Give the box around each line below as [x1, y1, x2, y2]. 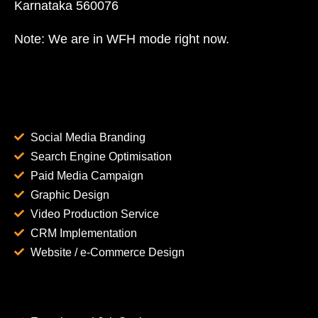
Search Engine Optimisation [30, 150, 172, 163]
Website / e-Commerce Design [30, 246, 185, 258]
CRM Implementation [30, 226, 137, 239]
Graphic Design [30, 188, 109, 201]
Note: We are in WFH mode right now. [14, 31, 229, 46]
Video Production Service [30, 207, 159, 220]
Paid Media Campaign [30, 169, 143, 182]
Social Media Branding [30, 131, 146, 143]
